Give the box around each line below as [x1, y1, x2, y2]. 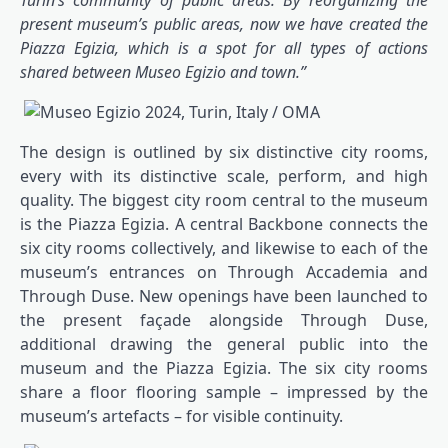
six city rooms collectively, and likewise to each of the [20, 237, 428, 260]
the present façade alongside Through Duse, [20, 309, 428, 332]
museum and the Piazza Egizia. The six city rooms [20, 357, 428, 380]
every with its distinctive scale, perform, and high [20, 165, 428, 188]
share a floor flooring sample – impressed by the [20, 381, 428, 404]
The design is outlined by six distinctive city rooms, [20, 141, 428, 164]
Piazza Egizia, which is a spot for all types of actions [20, 37, 428, 60]
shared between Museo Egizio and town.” [20, 61, 306, 84]
